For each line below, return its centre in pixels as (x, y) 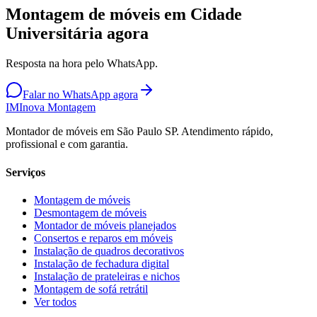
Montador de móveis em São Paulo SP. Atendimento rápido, (139, 132)
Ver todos (55, 301)
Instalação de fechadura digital (102, 263)
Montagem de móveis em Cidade (124, 15)
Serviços (25, 172)
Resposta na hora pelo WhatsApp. (82, 64)
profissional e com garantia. (67, 144)
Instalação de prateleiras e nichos (107, 276)
